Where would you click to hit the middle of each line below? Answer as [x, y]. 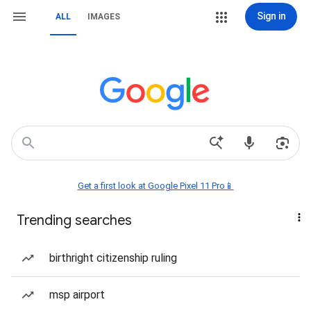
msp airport [77, 295]
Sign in [271, 16]
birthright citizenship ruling [113, 258]
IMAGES [104, 17]
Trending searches [74, 220]
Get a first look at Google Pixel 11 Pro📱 [155, 186]
